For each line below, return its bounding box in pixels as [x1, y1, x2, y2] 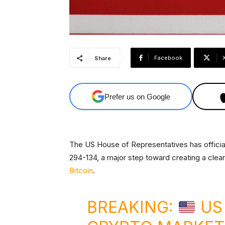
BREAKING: [86, 197, 178, 217]
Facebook [154, 54, 182, 62]
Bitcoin [69, 166, 93, 176]
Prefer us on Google [104, 92, 171, 101]
